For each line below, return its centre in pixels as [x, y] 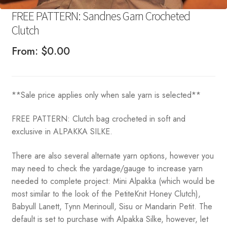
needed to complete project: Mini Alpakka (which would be [113, 181]
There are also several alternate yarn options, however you [112, 156]
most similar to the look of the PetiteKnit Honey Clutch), [106, 194]
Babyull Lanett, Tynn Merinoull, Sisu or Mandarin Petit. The [112, 207]
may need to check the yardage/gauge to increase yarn [107, 169]
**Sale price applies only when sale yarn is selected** [106, 95]
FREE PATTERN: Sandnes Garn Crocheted [101, 16]
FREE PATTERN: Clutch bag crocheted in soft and [98, 119]
